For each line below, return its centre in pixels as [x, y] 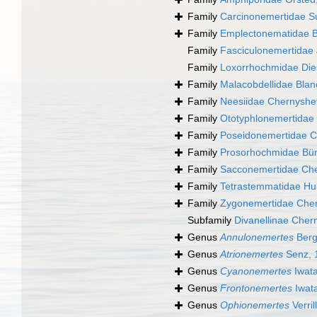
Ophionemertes [255, 305]
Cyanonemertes [256, 271]
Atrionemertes [252, 254]
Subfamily [211, 220]
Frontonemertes [256, 288]
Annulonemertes [257, 237]
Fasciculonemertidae [267, 51]
